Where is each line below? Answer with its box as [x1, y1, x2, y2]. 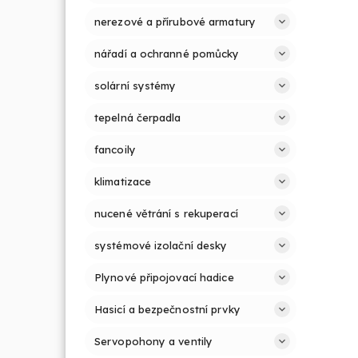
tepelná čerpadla [94, 111, 181, 124]
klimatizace [94, 175, 152, 188]
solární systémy [94, 79, 177, 92]
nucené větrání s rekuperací [94, 207, 238, 220]
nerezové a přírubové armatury [94, 15, 256, 28]
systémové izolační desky [94, 239, 228, 252]
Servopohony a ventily [94, 335, 213, 348]
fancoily [94, 143, 136, 156]
